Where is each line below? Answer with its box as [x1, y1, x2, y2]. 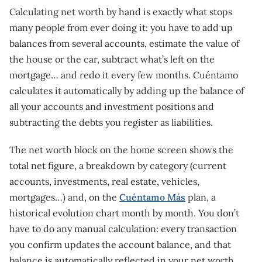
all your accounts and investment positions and [9, 100, 214, 112]
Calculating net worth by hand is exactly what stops [9, 5, 232, 18]
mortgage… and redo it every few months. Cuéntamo [9, 68, 238, 81]
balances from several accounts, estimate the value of [9, 37, 239, 49]
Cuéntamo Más [119, 191, 185, 203]
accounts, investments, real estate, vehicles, [9, 175, 199, 187]
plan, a [185, 191, 216, 203]
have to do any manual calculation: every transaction [9, 222, 237, 235]
